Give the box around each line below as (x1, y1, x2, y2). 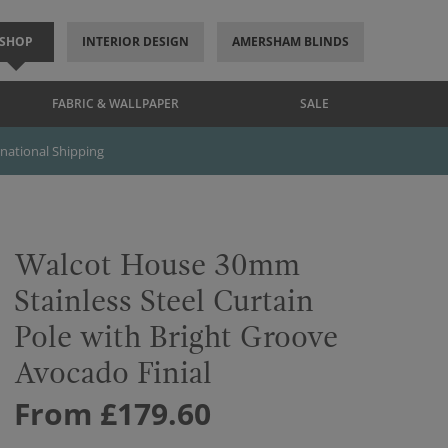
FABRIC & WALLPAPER (52, 95, 179, 112)
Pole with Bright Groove (14, 320, 338, 355)
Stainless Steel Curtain (14, 284, 314, 319)
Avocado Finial (14, 356, 212, 391)
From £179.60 (14, 393, 211, 434)
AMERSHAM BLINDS (231, 33, 349, 50)
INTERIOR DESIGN (81, 33, 189, 50)
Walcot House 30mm (14, 248, 300, 283)
